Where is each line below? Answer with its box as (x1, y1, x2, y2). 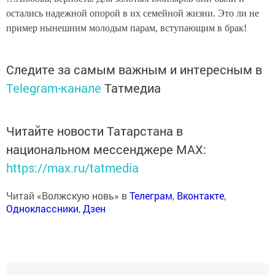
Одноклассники (6, 202, 79, 215)
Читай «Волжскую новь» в (6, 189, 130, 203)
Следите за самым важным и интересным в (6, 61, 262, 78)
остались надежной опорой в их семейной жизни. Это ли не (6, 8, 259, 19)
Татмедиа (104, 80, 161, 96)
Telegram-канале (6, 80, 101, 96)
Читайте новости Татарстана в (6, 123, 183, 139)
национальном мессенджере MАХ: (6, 141, 206, 158)
